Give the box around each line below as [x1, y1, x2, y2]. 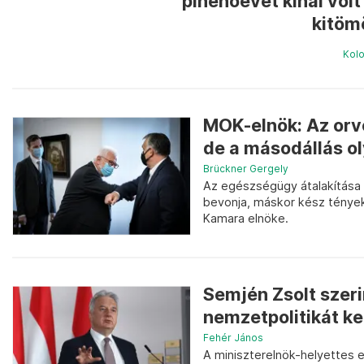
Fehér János [203, 331, 263, 344]
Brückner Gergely [203, 162, 288, 175]
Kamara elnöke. [203, 210, 288, 225]
